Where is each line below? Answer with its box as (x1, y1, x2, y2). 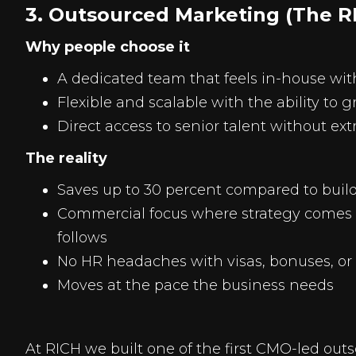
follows (57, 229, 107, 246)
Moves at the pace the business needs (57, 277, 334, 294)
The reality (25, 149, 107, 167)
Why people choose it (25, 38, 190, 56)
